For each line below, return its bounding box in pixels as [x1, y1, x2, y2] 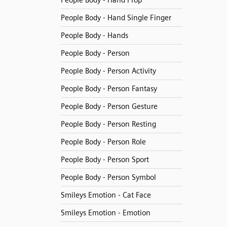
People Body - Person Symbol [60, 173, 156, 182]
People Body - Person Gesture [60, 102, 158, 111]
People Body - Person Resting [60, 120, 156, 129]
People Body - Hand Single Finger [60, 13, 171, 22]
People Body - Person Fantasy [60, 84, 157, 93]
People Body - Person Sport [60, 155, 149, 164]
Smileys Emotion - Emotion [60, 208, 150, 217]
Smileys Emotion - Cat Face [60, 191, 151, 200]
